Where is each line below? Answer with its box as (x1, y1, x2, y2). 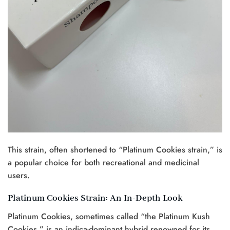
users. (8, 169, 30, 182)
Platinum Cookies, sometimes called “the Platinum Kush (8, 210, 210, 222)
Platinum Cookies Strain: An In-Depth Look (8, 192, 182, 204)
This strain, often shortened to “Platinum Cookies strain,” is (8, 144, 222, 156)
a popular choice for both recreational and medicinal (8, 157, 199, 169)
